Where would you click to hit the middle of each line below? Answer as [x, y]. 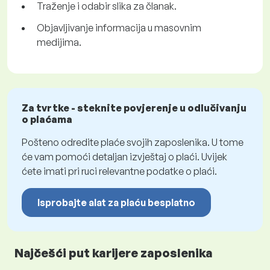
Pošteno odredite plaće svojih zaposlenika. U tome [133, 143]
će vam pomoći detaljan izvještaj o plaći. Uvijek [124, 157]
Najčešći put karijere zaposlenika [114, 253]
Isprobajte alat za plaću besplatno [116, 203]
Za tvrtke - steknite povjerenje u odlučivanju [134, 108]
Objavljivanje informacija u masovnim [119, 28]
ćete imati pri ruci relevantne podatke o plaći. [119, 171]
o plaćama [47, 120]
